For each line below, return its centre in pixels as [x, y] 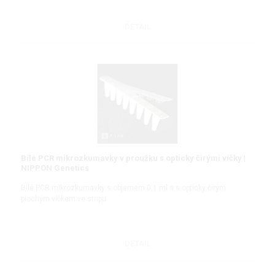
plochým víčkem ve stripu [64, 199]
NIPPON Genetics [55, 168]
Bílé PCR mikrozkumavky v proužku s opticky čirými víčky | [133, 158]
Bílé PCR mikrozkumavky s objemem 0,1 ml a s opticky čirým [123, 188]
